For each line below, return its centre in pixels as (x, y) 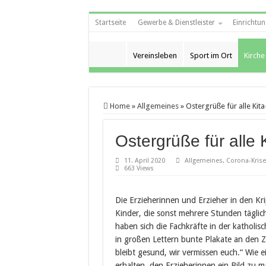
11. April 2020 (144, 161)
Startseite (110, 23)
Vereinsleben (155, 56)
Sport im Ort (211, 56)
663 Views (139, 168)
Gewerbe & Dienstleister (176, 23)
